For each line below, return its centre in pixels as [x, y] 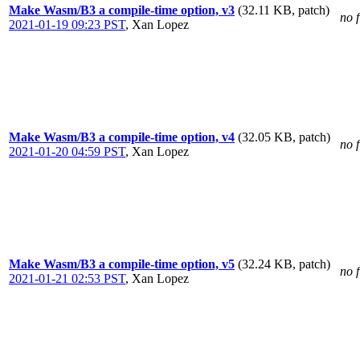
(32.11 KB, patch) [284, 10]
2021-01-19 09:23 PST [67, 25]
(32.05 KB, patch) [284, 137]
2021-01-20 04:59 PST [67, 151]
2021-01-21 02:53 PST [67, 278]
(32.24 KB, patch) [284, 264]
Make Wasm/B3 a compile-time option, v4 [122, 137]
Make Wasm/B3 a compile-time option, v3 [122, 10]
